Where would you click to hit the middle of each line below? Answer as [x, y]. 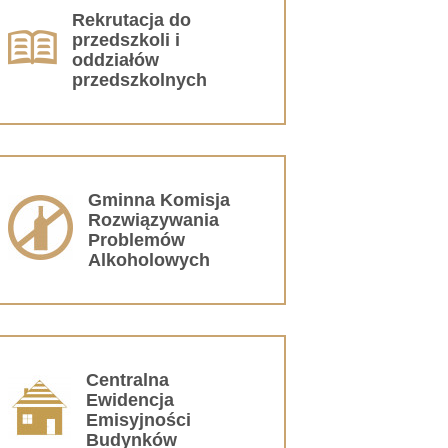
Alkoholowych [149, 259]
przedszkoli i [126, 39]
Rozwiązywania [153, 219]
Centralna [127, 379]
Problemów [136, 239]
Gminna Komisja [159, 199]
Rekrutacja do [131, 19]
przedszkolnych [139, 79]
